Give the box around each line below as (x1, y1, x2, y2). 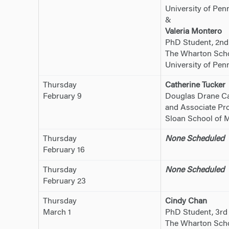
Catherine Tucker (165, 81, 225, 90)
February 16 (42, 146, 85, 155)
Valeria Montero (165, 28, 222, 36)
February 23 (42, 177, 86, 186)
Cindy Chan (165, 197, 207, 206)
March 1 (42, 209, 71, 217)
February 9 (42, 93, 82, 101)
